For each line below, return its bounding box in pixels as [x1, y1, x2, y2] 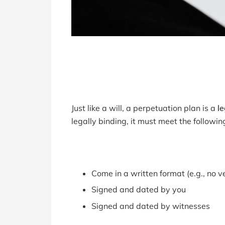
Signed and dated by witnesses [91, 200, 210, 211]
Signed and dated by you [91, 184, 186, 195]
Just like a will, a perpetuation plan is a [71, 102, 217, 113]
